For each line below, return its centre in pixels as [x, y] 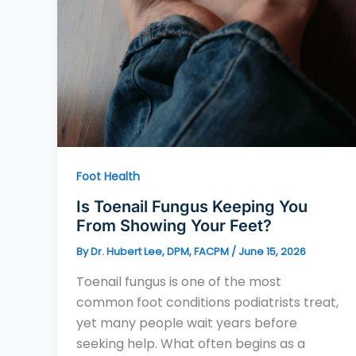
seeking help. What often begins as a [191, 343]
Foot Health [108, 177]
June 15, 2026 [272, 251]
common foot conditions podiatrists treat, [207, 302]
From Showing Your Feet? [174, 225]
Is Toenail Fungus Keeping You [192, 206]
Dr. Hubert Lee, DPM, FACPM [161, 251]
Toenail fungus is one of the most [179, 281]
